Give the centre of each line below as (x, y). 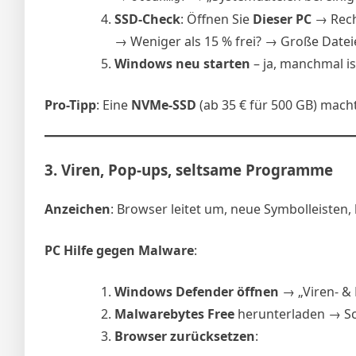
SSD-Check (147, 19)
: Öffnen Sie (217, 19)
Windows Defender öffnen (197, 291)
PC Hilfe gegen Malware (119, 250)
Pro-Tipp (70, 105)
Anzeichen (77, 209)
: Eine (114, 105)
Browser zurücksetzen (185, 336)
